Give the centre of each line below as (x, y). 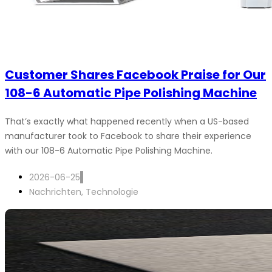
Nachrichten (55, 192)
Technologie (112, 192)
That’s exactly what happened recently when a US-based (127, 121)
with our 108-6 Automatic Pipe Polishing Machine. (109, 151)
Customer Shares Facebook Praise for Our (135, 75)
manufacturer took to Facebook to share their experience (128, 136)
